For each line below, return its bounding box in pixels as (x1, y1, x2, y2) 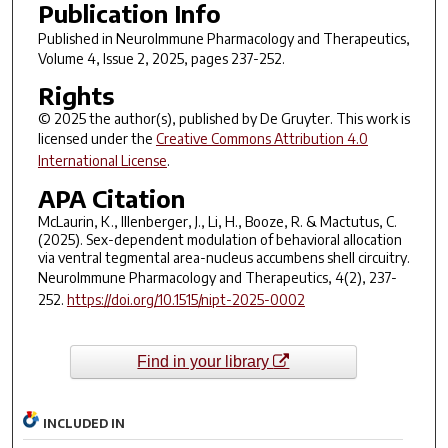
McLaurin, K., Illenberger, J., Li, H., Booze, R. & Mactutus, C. (37, 213, 397, 231)
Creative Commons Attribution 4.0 (155, 129, 368, 147)
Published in (37, 29, 116, 47)
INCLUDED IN (43, 415, 126, 431)
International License (37, 151, 167, 169)
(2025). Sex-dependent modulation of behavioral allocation (37, 231, 402, 249)
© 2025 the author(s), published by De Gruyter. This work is (37, 109, 410, 127)
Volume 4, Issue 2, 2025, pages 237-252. (37, 49, 285, 67)
